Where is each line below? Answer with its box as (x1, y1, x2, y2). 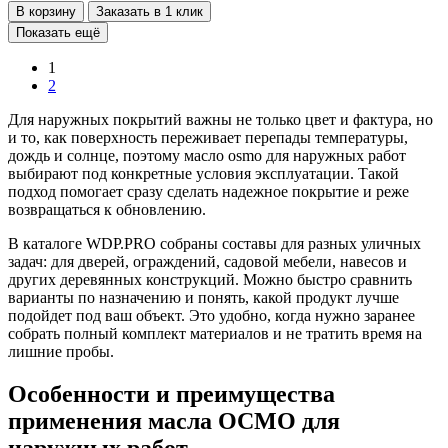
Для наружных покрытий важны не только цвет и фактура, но (8, 110, 433, 128)
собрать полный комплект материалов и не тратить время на (8, 324, 422, 342)
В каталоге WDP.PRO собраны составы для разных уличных (8, 234, 421, 252)
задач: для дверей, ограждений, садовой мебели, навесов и (8, 252, 407, 270)
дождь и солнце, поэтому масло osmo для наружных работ (8, 146, 406, 164)
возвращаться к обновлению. (8, 200, 206, 218)
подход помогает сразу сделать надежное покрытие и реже (8, 182, 409, 200)
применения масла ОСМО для (8, 407, 340, 434)
